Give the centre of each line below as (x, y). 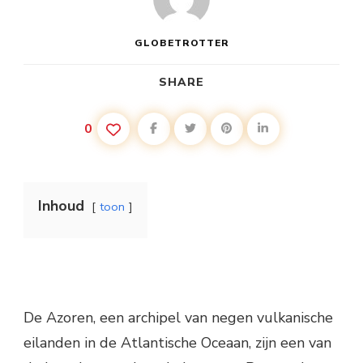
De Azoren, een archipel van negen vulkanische (178, 317)
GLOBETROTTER (181, 43)
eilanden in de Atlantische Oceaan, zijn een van (177, 342)
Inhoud (61, 205)
